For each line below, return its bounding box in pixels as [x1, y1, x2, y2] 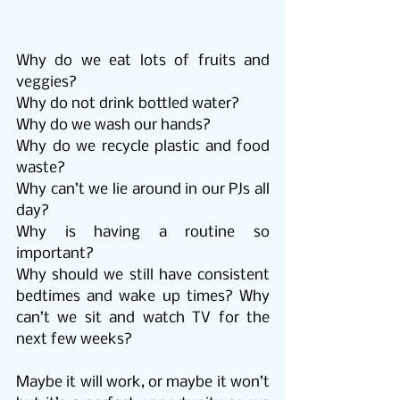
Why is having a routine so [16, 224, 270, 242]
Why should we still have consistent [16, 267, 270, 285]
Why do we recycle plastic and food [16, 138, 270, 156]
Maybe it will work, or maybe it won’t [16, 374, 270, 392]
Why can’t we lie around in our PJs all [16, 181, 270, 199]
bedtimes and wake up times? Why [16, 288, 270, 306]
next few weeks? [16, 331, 132, 349]
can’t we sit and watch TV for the [16, 310, 270, 328]
